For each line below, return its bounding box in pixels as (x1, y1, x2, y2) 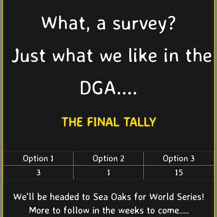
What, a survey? (41, 10, 176, 35)
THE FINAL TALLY (61, 114, 156, 130)
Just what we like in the (5, 43, 212, 67)
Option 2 (93, 153, 124, 164)
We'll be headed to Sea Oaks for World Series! (13, 190, 204, 203)
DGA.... (79, 75, 138, 100)
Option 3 (163, 153, 195, 164)
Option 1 (23, 153, 54, 164)
